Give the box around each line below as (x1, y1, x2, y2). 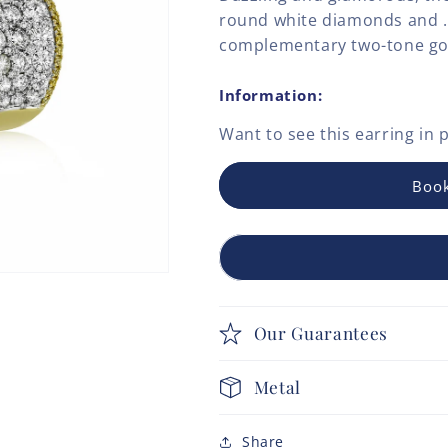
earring (355, 123, 415, 146)
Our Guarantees (253, 321, 389, 345)
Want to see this (219, 123, 356, 146)
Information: (219, 85, 323, 106)
